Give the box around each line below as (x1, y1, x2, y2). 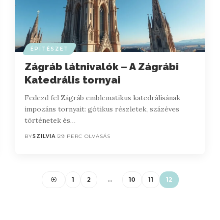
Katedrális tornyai (24, 73, 120, 86)
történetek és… (24, 115, 76, 125)
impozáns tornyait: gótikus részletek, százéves (24, 104, 179, 113)
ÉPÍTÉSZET (30, 45, 69, 52)
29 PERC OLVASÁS (57, 133, 110, 139)
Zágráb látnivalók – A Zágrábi (24, 60, 179, 73)
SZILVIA (32, 133, 55, 139)
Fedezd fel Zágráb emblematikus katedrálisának (24, 93, 180, 102)
